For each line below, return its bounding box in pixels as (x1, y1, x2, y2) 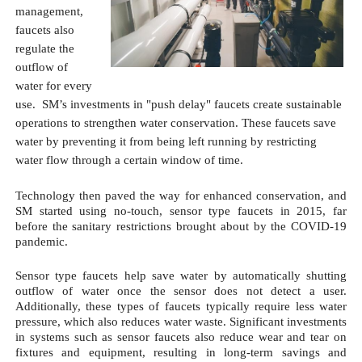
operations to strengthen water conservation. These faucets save (15, 116, 336, 129)
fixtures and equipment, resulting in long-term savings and (15, 345, 347, 359)
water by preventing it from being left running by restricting (15, 134, 317, 148)
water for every (15, 78, 92, 92)
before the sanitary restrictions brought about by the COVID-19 (15, 219, 347, 233)
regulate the (15, 41, 74, 55)
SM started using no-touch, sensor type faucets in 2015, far (15, 204, 347, 217)
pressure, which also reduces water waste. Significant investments (15, 314, 347, 328)
